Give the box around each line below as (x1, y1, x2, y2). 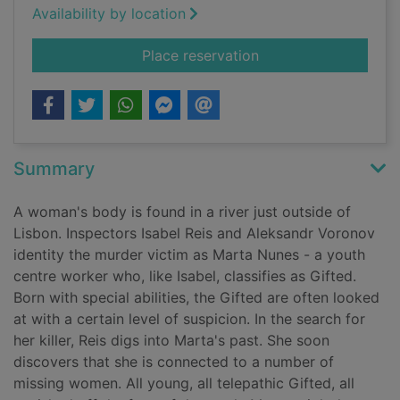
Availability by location (32, 4, 186, 23)
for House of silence (257, 46, 395, 64)
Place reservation (141, 46, 259, 65)
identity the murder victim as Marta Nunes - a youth (13, 246, 365, 264)
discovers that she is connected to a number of (13, 353, 334, 371)
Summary (13, 158, 95, 180)
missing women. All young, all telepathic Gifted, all (13, 374, 354, 393)
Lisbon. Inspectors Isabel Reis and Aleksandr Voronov (13, 224, 375, 243)
